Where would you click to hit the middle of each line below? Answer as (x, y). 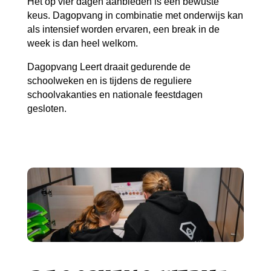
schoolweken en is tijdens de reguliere (109, 80)
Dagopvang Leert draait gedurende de (109, 67)
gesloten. (47, 108)
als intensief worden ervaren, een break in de (123, 29)
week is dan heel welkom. (82, 43)
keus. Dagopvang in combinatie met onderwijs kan (135, 15)
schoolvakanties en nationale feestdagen (115, 94)
